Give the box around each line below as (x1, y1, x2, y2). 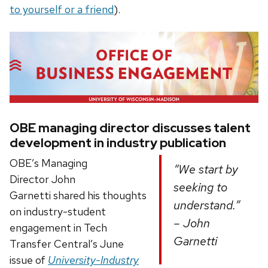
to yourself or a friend (10, 2, 114, 17)
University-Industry (48, 252, 139, 267)
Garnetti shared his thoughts (10, 188, 147, 202)
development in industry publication (10, 134, 226, 151)
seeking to (173, 179, 227, 195)
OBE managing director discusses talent (10, 119, 251, 136)
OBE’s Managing (10, 156, 87, 170)
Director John (10, 172, 75, 186)
